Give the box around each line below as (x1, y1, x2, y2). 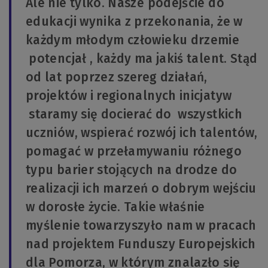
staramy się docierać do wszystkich (26, 106, 242, 123)
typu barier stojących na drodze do (26, 162, 237, 178)
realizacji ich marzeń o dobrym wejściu (26, 181, 257, 197)
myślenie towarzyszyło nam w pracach (26, 218, 257, 234)
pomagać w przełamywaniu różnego (26, 144, 242, 160)
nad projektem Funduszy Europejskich (26, 236, 256, 252)
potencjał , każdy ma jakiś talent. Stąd (26, 51, 258, 67)
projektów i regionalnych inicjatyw (26, 88, 232, 104)
